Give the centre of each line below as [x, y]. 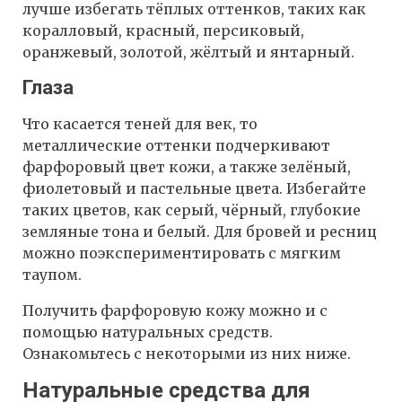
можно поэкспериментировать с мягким [182, 253]
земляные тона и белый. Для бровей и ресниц [200, 232]
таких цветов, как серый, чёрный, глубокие [192, 210]
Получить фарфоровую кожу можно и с [175, 311]
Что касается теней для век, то [140, 124]
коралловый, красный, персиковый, [163, 31]
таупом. [52, 275]
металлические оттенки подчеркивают [176, 146]
